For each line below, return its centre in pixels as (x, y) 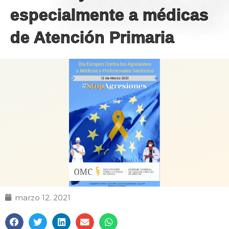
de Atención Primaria (92, 37)
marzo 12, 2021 (43, 197)
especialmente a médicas (109, 15)
